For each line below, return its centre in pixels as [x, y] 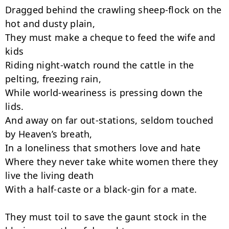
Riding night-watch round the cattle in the [100, 65]
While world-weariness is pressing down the [104, 93]
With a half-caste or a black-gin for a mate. [101, 189]
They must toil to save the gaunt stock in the [106, 217]
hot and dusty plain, [50, 24]
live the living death [50, 175]
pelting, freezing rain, [53, 79]
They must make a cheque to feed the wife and [110, 37]
